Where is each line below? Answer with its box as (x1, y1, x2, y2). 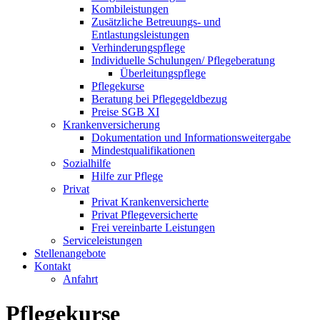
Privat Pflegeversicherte (91, 208, 198, 221)
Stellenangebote (34, 246, 106, 259)
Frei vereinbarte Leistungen (91, 221, 215, 234)
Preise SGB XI (91, 105, 159, 118)
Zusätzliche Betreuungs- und (91, 15, 221, 28)
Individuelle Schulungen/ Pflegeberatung (91, 54, 275, 66)
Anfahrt (63, 272, 98, 285)
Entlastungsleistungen (91, 28, 189, 41)
